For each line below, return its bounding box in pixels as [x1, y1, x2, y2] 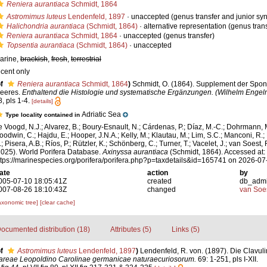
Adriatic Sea [82, 110, 121, 119]
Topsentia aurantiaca [7, 41, 74, 49]
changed [147, 185, 176, 194]
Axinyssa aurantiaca [103, 148, 168, 157]
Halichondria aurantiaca [7, 22, 85, 30]
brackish [20, 55, 48, 63]
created [147, 177, 172, 186]
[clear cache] [40, 199, 75, 206]
